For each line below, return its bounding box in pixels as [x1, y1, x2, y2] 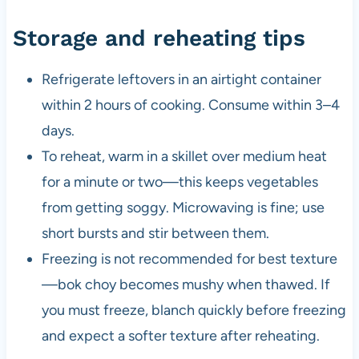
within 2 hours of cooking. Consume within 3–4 [41, 96, 340, 115]
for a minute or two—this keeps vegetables [41, 173, 318, 192]
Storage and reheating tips [12, 25, 305, 52]
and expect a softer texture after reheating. [41, 327, 320, 345]
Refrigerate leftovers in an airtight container [41, 71, 321, 89]
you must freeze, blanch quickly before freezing [41, 301, 346, 320]
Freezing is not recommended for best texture [41, 250, 337, 268]
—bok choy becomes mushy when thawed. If [41, 276, 330, 294]
